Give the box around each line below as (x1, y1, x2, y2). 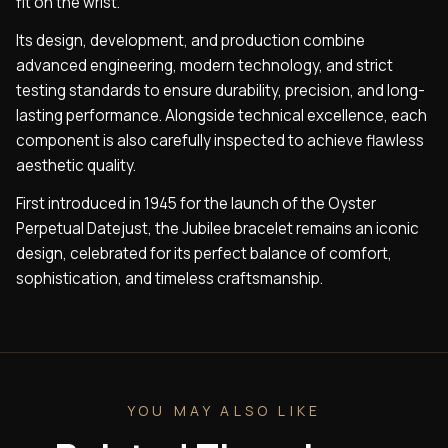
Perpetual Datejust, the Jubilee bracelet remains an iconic (16, 217, 419, 239)
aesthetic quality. (16, 155, 136, 177)
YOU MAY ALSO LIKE (126, 400, 322, 420)
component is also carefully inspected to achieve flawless (16, 130, 424, 152)
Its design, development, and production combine (16, 30, 365, 52)
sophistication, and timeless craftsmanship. (16, 267, 323, 289)
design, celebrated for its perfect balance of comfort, (16, 242, 392, 264)
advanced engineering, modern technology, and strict (16, 55, 393, 77)
